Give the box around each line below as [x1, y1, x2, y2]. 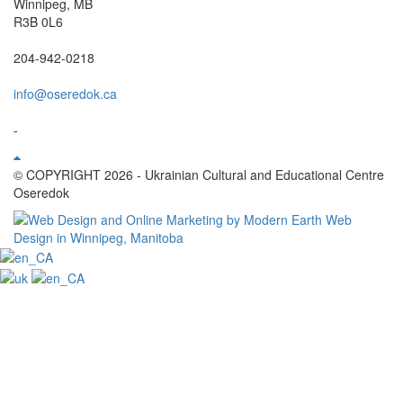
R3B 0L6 [13, 13, 63, 31]
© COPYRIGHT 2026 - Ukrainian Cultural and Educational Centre [13, 166, 384, 184]
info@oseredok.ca [13, 85, 117, 103]
